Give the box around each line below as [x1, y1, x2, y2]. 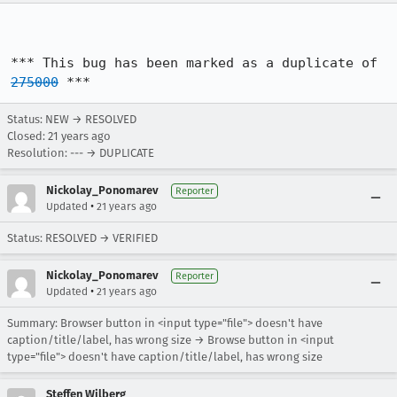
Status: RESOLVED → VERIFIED [7, 231, 158, 245]
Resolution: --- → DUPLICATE [7, 146, 154, 160]
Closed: [7, 129, 48, 143]
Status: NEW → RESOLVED [7, 113, 136, 126]
